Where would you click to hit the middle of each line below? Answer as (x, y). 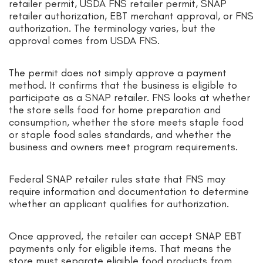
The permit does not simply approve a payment (118, 73)
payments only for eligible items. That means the (120, 249)
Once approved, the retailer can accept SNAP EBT (125, 236)
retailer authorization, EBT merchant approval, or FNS (131, 16)
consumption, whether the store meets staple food (126, 122)
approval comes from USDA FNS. (84, 41)
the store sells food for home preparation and (115, 110)
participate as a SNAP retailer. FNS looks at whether (129, 98)
